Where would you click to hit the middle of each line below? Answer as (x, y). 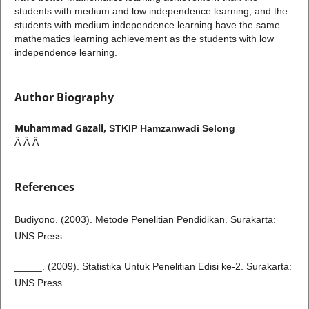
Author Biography (64, 98)
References (44, 187)
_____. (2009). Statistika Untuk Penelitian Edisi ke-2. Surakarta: (153, 267)
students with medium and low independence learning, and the (151, 11)
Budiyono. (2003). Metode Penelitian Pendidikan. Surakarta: (145, 220)
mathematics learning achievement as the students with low (144, 39)
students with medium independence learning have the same (147, 25)
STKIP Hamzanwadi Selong (172, 129)
